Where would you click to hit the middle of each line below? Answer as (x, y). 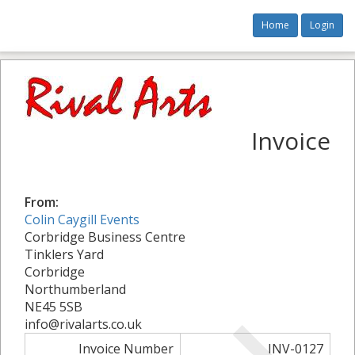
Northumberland (75, 289)
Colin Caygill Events (82, 219)
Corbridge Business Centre (105, 237)
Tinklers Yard (64, 254)
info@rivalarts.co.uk (83, 324)
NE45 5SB (53, 307)
